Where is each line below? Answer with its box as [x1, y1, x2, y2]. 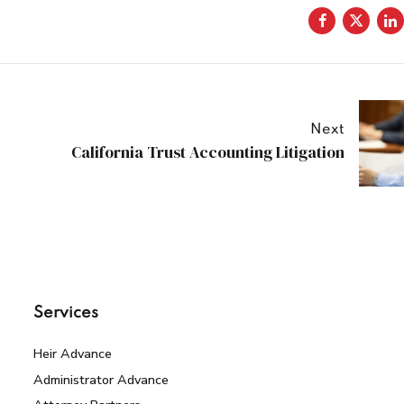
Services [33, 304, 99, 321]
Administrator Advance [33, 370, 170, 389]
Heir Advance [33, 344, 113, 363]
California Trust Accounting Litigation [71, 142, 344, 164]
